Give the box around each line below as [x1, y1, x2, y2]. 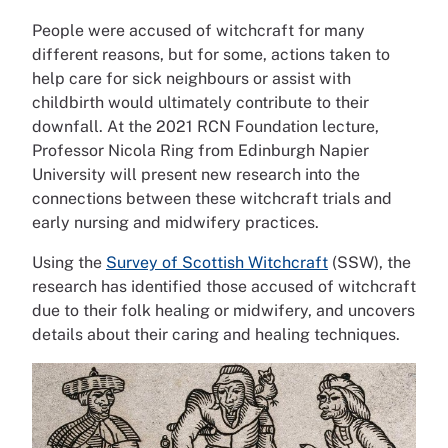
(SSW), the [328, 253, 411, 272]
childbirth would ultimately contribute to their [32, 93, 369, 112]
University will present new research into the [32, 165, 360, 184]
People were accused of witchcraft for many [32, 21, 365, 40]
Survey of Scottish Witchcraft [106, 253, 328, 272]
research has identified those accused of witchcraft [32, 277, 416, 296]
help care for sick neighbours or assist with [32, 69, 351, 88]
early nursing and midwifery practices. [32, 213, 319, 232]
